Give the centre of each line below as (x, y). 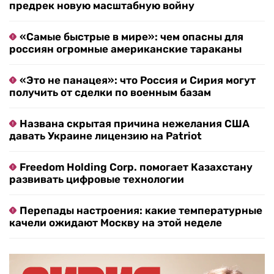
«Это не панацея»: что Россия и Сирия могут (138, 80)
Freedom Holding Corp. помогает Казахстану (136, 167)
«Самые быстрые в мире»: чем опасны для (131, 37)
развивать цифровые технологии (97, 180)
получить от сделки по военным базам (110, 93)
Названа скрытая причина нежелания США (135, 124)
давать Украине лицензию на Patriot (106, 136)
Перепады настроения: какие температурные (141, 211)
